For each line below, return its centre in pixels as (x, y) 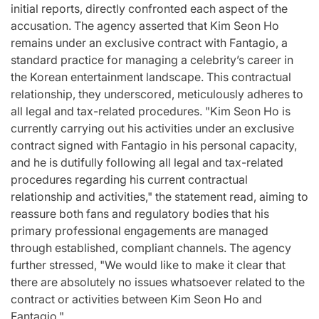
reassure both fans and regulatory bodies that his (140, 213)
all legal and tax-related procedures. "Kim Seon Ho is (151, 111)
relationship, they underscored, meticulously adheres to (157, 94)
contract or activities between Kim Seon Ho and (136, 299)
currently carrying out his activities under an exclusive (152, 128)
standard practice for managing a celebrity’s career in (152, 59)
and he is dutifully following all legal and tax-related (147, 162)
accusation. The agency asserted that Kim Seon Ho (145, 25)
